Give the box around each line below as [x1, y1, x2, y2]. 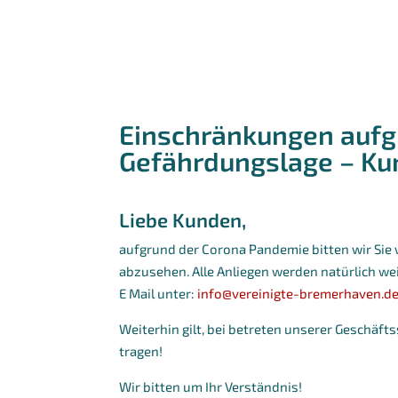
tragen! [119, 342, 163, 359]
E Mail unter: [119, 284, 198, 301]
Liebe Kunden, [119, 207, 247, 231]
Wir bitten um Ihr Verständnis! [119, 378, 303, 394]
